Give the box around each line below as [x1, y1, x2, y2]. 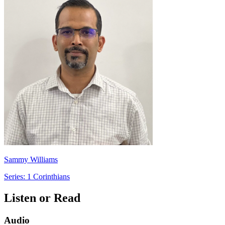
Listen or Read [4, 191, 80, 204]
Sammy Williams [4, 155, 58, 164]
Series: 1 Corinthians [4, 172, 70, 181]
